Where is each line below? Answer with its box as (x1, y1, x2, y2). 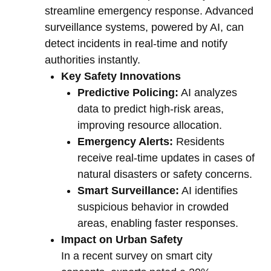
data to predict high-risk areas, (77, 103, 224, 116)
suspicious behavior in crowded (77, 201, 229, 214)
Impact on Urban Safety (61, 233, 183, 246)
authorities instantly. (45, 54, 140, 67)
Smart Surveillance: (77, 184, 179, 197)
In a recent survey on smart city (61, 250, 212, 263)
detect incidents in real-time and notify (45, 38, 227, 50)
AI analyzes (178, 87, 237, 99)
